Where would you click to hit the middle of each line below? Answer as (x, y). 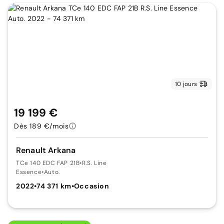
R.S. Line (94, 163)
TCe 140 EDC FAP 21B (48, 163)
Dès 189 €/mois (41, 126)
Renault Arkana (46, 150)
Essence (29, 172)
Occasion (91, 186)
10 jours (186, 84)
